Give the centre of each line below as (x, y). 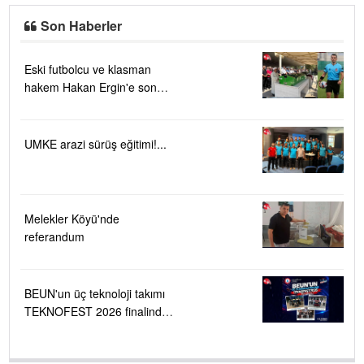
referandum (54, 236)
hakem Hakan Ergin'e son (91, 87)
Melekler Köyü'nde (72, 219)
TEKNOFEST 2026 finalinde (96, 311)
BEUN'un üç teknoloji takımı (95, 293)
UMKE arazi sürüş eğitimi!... (95, 144)
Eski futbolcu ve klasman (88, 69)
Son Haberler (82, 26)
